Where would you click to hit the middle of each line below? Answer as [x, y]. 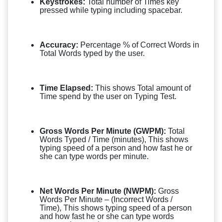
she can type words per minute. [94, 156]
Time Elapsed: [67, 88]
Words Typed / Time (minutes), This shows [114, 139]
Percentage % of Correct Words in [139, 45]
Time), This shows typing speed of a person [116, 208]
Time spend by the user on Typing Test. [108, 96]
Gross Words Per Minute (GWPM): [103, 131]
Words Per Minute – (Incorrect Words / [106, 199]
